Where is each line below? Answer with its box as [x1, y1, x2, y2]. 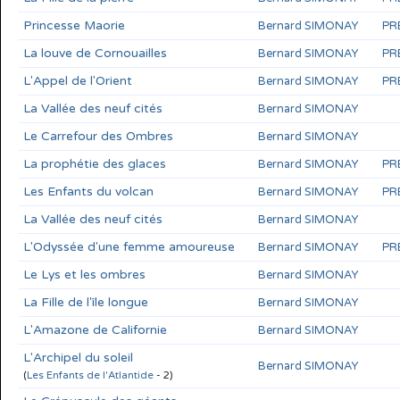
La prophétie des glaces [23, 155, 166, 171]
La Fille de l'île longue [23, 294, 148, 310]
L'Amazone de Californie [23, 321, 167, 337]
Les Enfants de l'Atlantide [27, 369, 154, 381]
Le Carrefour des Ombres [23, 128, 173, 144]
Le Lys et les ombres [23, 266, 146, 282]
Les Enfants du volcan [23, 183, 154, 199]
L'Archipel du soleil [23, 349, 133, 365]
